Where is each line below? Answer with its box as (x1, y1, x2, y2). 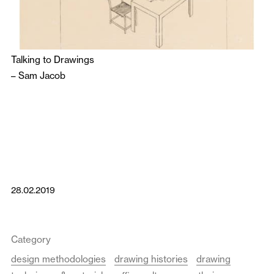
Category (11, 233, 51, 245)
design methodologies (11, 253, 106, 265)
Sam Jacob (18, 69, 65, 81)
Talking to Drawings (11, 53, 94, 65)
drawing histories (114, 253, 188, 265)
